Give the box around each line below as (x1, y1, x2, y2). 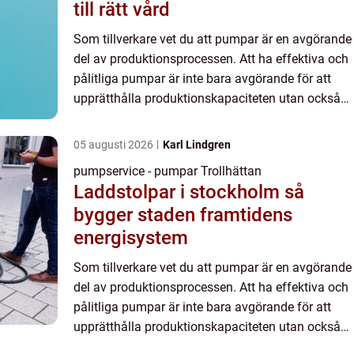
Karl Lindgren (163, 138, 231, 152)
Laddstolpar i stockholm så (73, 181, 284, 204)
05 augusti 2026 (73, 138, 156, 152)
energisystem (73, 227, 188, 250)
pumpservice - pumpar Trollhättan (73, 164, 262, 179)
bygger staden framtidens (73, 204, 292, 227)
